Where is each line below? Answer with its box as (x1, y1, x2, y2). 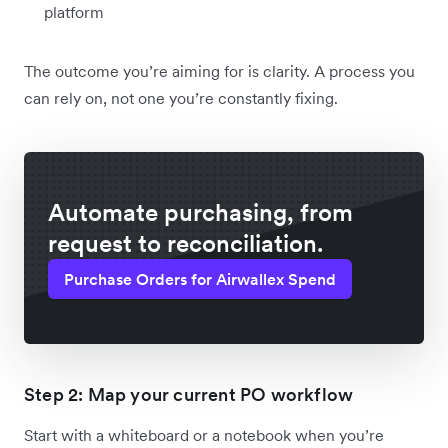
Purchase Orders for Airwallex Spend (64, 269, 336, 290)
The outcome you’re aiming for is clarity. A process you (24, 61, 415, 82)
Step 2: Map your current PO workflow (24, 383, 354, 407)
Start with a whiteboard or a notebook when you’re (24, 425, 384, 446)
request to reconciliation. (48, 228, 323, 260)
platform (44, 2, 104, 23)
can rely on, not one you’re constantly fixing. (24, 88, 338, 109)
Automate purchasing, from (48, 197, 353, 229)
